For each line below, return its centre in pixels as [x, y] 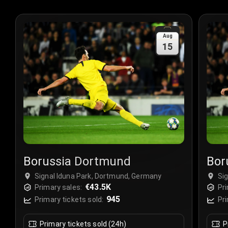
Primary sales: [59, 188]
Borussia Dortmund [77, 162]
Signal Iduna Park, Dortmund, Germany [98, 176]
